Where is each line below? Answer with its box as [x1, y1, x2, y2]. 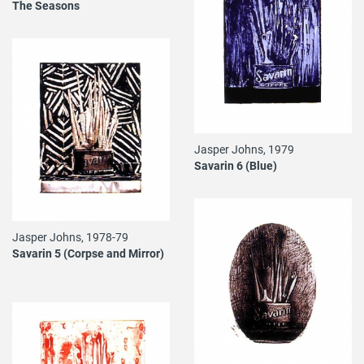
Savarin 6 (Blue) [194, 157, 277, 173]
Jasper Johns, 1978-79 [12, 229, 128, 245]
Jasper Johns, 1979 [194, 141, 294, 157]
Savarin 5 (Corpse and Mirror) [12, 245, 164, 262]
